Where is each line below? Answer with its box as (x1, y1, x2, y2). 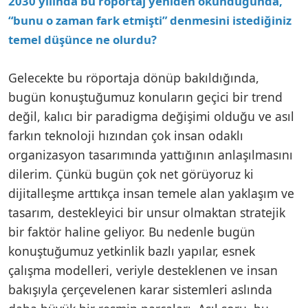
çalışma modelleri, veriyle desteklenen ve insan (8, 261, 278, 278)
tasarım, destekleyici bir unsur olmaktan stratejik (8, 203, 285, 221)
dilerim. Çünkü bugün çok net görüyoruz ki (8, 165, 254, 182)
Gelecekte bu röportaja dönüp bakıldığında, (8, 69, 259, 86)
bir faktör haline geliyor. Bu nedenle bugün (8, 223, 255, 240)
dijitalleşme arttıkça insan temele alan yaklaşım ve (8, 184, 294, 201)
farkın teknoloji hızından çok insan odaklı (8, 126, 243, 144)
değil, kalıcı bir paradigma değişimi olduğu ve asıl (8, 107, 294, 124)
